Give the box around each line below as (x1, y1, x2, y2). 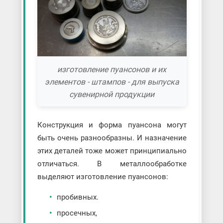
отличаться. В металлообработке (37, 159, 187, 169)
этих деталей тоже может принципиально (37, 146, 187, 156)
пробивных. (56, 193, 99, 202)
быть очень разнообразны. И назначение (37, 133, 187, 143)
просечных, (56, 209, 97, 218)
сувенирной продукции (69, 89, 155, 99)
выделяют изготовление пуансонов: (37, 172, 168, 182)
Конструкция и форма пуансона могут (37, 120, 187, 130)
